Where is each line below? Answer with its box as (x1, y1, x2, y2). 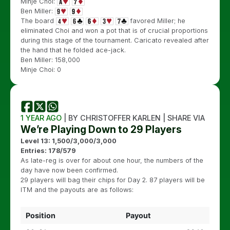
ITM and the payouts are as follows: (21, 185, 133, 194)
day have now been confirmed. (21, 166, 118, 174)
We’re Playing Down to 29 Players (21, 123, 182, 136)
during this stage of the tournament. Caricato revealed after (21, 36, 209, 44)
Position (25, 210, 55, 220)
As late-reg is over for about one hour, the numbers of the (21, 156, 203, 164)
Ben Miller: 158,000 (21, 55, 80, 64)
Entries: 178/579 (21, 146, 76, 155)
